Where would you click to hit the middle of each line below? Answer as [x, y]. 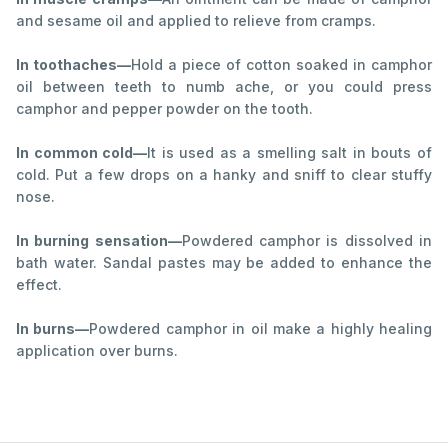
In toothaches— [73, 64]
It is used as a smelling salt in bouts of [290, 152]
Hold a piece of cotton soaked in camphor [281, 64]
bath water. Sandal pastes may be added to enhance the [224, 262]
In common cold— [82, 152]
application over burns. [97, 350]
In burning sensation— [99, 240]
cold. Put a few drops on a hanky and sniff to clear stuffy [224, 174]
